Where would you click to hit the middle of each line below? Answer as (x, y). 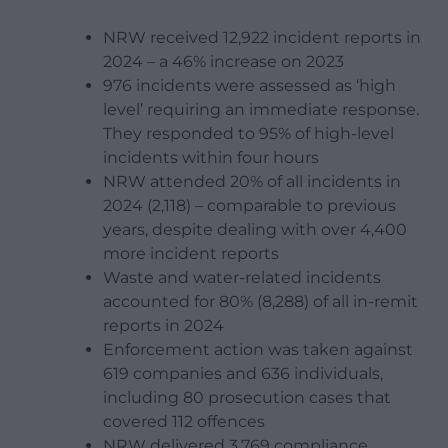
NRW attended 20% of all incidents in (252, 181)
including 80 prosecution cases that (247, 397)
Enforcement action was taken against (258, 349)
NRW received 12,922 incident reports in (262, 37)
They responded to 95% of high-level (248, 133)
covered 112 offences (184, 421)
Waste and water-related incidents (242, 277)
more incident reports (191, 253)
